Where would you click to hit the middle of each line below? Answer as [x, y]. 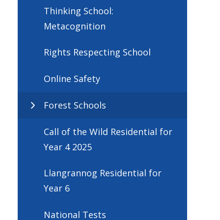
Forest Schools [75, 105]
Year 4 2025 [68, 147]
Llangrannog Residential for [103, 173]
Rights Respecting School [97, 52]
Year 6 [57, 188]
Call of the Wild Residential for [108, 131]
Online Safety [72, 79]
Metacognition [75, 26]
